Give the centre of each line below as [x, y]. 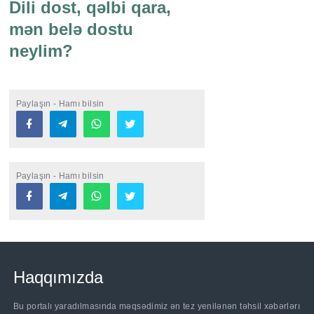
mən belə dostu [71, 29]
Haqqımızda [58, 278]
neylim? [41, 51]
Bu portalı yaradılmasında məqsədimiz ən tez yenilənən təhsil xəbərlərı [156, 307]
